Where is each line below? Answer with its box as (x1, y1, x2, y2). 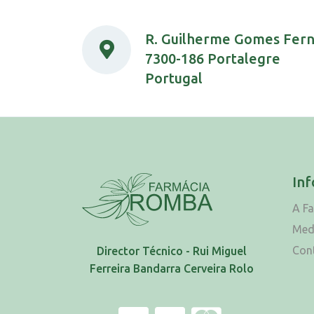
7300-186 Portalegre (145, 50, 280, 67)
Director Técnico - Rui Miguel (96, 244, 247, 257)
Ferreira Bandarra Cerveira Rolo (89, 261, 254, 275)
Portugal (145, 69, 203, 86)
